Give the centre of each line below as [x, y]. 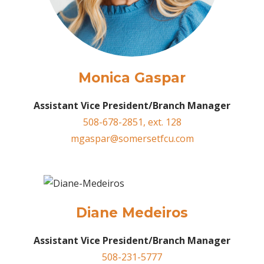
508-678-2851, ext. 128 [132, 122]
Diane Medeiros [132, 212]
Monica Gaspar [132, 77]
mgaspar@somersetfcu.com [132, 138]
